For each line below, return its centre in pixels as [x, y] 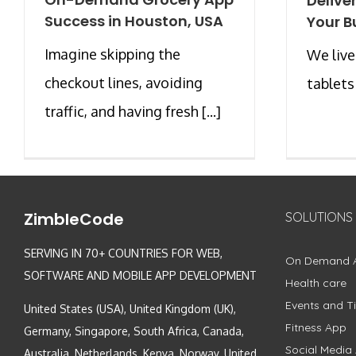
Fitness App [315, 328]
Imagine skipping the [112, 54]
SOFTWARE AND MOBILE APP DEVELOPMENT [140, 276]
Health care [315, 283]
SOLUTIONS [319, 217]
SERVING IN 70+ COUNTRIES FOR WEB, [123, 253]
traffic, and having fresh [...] [133, 112]
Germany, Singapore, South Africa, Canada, [134, 331]
